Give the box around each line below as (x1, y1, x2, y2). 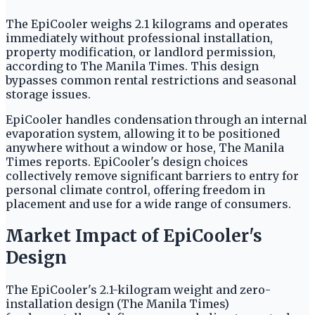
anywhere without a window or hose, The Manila (6, 141, 284, 155)
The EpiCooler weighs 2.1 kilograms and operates (6, 17, 288, 32)
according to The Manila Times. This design (6, 59, 259, 74)
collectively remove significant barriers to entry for (6, 169, 299, 184)
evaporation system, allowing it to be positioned (6, 127, 280, 141)
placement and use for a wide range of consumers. (6, 197, 291, 212)
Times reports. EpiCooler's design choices (6, 155, 248, 169)
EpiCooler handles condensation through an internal (6, 112, 307, 127)
